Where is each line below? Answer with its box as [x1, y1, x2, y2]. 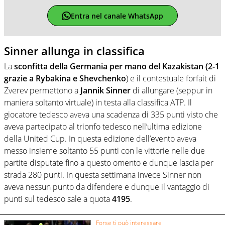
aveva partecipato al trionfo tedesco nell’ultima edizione [4, 121, 202, 132]
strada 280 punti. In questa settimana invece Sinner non [4, 169, 201, 180]
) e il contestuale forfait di [126, 72, 216, 84]
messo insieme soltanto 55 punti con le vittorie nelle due [4, 145, 205, 156]
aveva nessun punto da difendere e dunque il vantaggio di [4, 181, 209, 192]
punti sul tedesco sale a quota [4, 193, 112, 204]
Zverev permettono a [4, 84, 80, 96]
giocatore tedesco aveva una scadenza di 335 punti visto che [4, 108, 218, 120]
